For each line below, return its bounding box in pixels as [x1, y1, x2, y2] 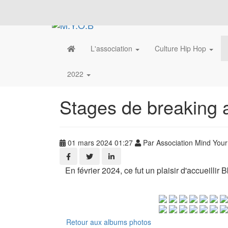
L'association [91, 43, 134, 54]
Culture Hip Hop [155, 43, 208, 54]
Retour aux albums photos [66, 216, 151, 227]
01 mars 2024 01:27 [66, 137, 135, 148]
